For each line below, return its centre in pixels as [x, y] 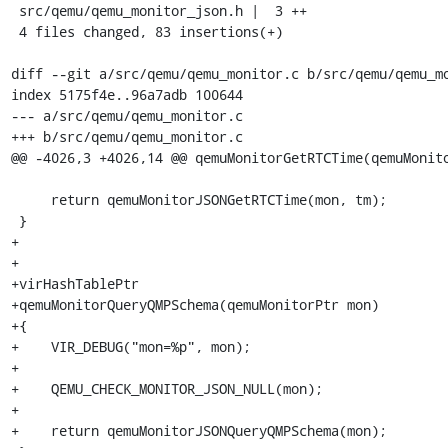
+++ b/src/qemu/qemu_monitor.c [126, 136]
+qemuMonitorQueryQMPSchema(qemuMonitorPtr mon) [194, 304]
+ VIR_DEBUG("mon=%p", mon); [130, 346]
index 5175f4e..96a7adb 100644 [126, 94]
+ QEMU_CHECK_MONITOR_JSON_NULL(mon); [166, 388]
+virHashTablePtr [74, 283]
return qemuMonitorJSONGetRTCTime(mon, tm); [30, 199]
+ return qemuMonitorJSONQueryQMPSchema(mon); [198, 430]
